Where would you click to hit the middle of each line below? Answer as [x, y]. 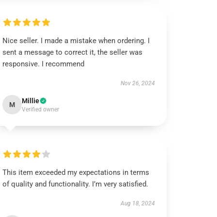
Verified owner [41, 109]
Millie [31, 101]
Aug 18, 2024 [138, 203]
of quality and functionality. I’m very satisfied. [76, 184]
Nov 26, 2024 [138, 83]
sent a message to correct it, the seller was [73, 52]
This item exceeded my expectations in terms [76, 172]
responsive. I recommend [44, 64]
